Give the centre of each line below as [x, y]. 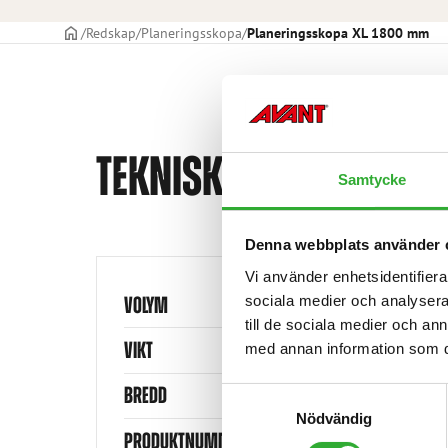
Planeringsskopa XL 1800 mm [338, 33]
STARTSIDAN [97, 32]
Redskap [111, 33]
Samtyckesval [269, 395]
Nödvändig [334, 418]
